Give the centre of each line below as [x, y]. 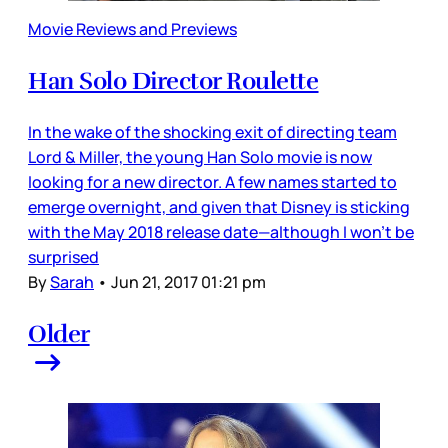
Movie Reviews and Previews [132, 29]
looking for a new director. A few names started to [212, 182]
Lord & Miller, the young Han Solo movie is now [200, 157]
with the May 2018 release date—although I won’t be [221, 232]
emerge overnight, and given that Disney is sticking [219, 207]
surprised [63, 257]
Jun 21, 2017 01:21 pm [188, 282]
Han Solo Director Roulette [173, 81]
